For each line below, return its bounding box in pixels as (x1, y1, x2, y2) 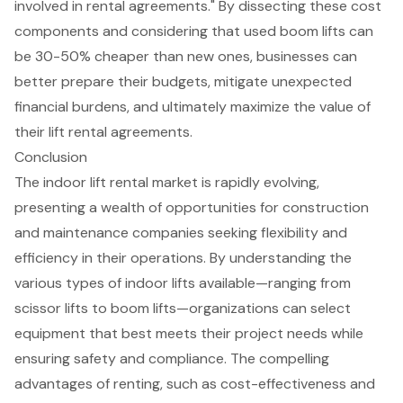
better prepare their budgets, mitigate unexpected (14, 71, 352, 91)
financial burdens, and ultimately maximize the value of (14, 96, 371, 116)
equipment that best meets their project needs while (14, 323, 363, 343)
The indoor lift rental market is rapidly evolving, (14, 172, 319, 192)
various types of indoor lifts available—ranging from (14, 273, 351, 292)
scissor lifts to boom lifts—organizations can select (14, 298, 351, 318)
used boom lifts (244, 21, 345, 40)
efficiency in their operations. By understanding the (14, 247, 352, 267)
